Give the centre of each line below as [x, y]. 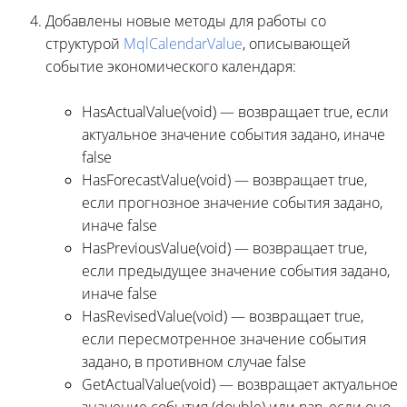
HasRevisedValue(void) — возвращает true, [223, 316]
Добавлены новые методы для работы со [186, 20]
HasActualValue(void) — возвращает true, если [235, 111]
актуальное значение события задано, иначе [233, 134]
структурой [84, 43]
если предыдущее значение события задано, [236, 270]
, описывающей [297, 43]
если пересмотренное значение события [224, 338]
